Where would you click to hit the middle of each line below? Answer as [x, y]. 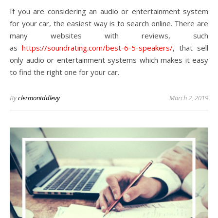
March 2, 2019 [189, 98]
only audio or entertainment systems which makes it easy [109, 60]
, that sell [191, 47]
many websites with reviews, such [109, 35]
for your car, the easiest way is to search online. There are [109, 23]
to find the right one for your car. [64, 72]
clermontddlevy [39, 98]
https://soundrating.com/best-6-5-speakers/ [97, 47]
